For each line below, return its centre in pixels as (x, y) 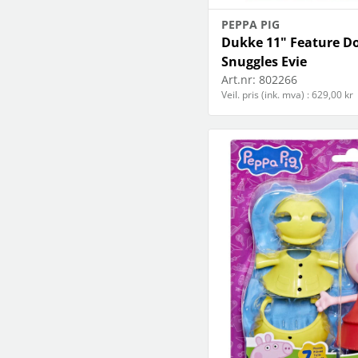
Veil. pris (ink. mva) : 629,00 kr (287, 95)
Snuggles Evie (264, 62)
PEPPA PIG (251, 25)
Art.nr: (239, 80)
